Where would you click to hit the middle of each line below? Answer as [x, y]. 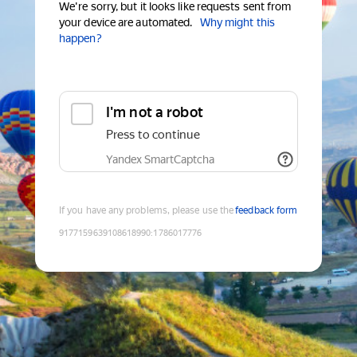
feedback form [267, 211]
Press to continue [153, 135]
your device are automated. [126, 23]
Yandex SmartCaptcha [160, 160]
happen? [80, 39]
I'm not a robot [155, 112]
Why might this [237, 23]
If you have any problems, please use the [147, 211]
